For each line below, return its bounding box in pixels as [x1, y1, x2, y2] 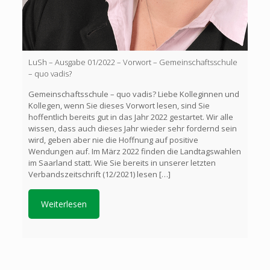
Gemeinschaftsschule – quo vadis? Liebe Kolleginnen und [28, 89, 239, 100]
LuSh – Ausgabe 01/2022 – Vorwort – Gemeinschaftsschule [28, 57, 237, 68]
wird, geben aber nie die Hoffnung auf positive [28, 134, 198, 146]
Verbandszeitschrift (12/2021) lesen [28, 169, 157, 180]
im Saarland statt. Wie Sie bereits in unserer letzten [28, 157, 216, 169]
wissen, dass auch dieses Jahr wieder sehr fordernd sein [28, 123, 237, 134]
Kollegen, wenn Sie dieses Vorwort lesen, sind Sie [28, 100, 210, 111]
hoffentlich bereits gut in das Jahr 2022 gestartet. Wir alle [28, 111, 233, 123]
